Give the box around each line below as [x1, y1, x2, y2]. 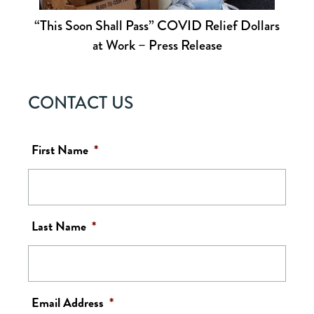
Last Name [32, 217, 86, 236]
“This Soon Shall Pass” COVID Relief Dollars [34, 15, 280, 36]
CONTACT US [28, 90, 133, 116]
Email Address [32, 293, 104, 313]
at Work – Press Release [92, 35, 222, 56]
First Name [32, 140, 88, 160]
